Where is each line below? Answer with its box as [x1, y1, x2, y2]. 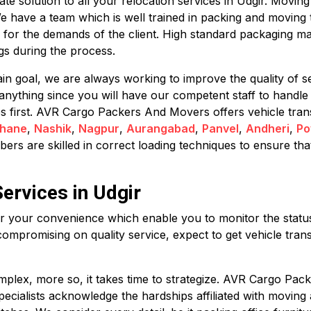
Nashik [34, 121, 72, 135]
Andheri [246, 121, 289, 135]
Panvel [202, 121, 239, 135]
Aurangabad [126, 121, 195, 135]
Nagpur [78, 121, 119, 135]
